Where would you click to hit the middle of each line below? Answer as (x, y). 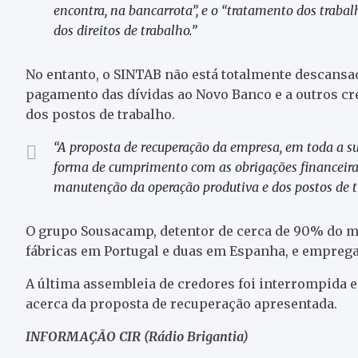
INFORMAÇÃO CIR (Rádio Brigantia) (137, 336)
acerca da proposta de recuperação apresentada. (181, 303)
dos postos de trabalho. (100, 114)
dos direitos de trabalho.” (125, 30)
